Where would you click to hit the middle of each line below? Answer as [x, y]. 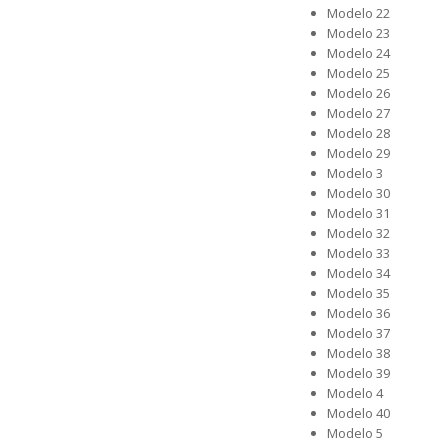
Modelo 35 [358, 293]
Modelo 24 [358, 53]
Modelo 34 [358, 273]
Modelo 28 [358, 133]
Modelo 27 [358, 113]
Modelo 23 [358, 33]
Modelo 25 [358, 73]
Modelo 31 [358, 213]
